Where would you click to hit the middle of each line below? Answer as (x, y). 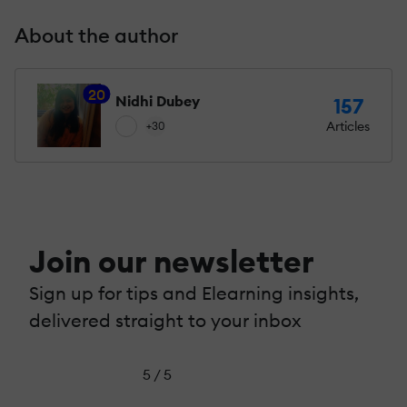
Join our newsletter (172, 261)
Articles (348, 127)
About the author (96, 35)
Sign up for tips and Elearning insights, (194, 293)
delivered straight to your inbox (165, 320)
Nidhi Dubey (158, 100)
